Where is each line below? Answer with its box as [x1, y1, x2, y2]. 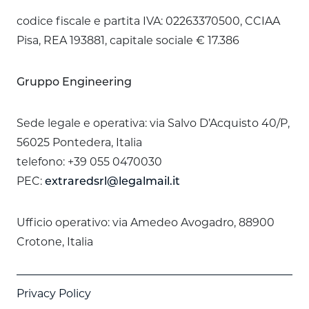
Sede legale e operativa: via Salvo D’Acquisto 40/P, [17, 119, 290, 130]
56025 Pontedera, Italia [17, 138, 142, 149]
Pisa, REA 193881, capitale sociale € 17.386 [17, 36, 239, 47]
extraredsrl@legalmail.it [45, 177, 180, 188]
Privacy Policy [17, 289, 91, 300]
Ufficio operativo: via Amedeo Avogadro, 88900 [17, 218, 275, 229]
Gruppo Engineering [17, 77, 132, 88]
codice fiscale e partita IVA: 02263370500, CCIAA [17, 17, 280, 28]
